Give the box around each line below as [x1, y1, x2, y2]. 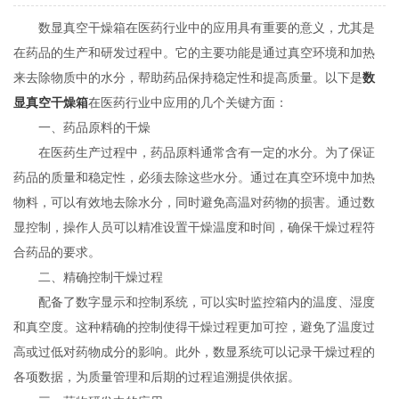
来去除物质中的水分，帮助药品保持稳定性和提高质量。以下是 [13, 70, 363, 85]
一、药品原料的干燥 [13, 120, 151, 135]
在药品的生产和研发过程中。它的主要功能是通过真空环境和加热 [13, 45, 376, 61]
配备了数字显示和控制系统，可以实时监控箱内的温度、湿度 [13, 295, 376, 310]
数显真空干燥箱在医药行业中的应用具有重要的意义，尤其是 [13, 20, 376, 36]
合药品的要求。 [13, 245, 102, 260]
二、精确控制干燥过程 [13, 270, 164, 285]
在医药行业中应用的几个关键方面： [88, 95, 289, 110]
